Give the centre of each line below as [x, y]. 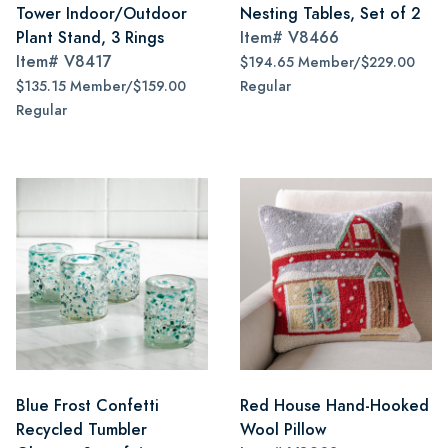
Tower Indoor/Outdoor [101, 13]
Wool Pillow [283, 429]
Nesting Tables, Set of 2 [330, 13]
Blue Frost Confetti [87, 405]
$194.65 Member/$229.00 [327, 62]
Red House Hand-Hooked [334, 405]
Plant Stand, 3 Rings [90, 37]
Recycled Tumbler [81, 429]
